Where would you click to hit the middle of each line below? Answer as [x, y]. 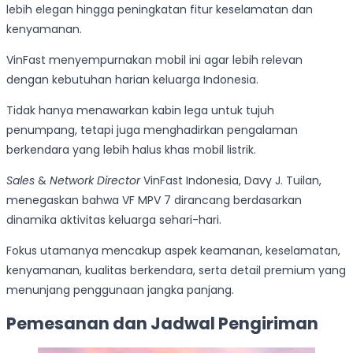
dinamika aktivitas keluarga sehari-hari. [114, 220]
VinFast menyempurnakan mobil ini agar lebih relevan [154, 60]
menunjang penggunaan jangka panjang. [120, 290]
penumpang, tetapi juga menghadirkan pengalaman [152, 130]
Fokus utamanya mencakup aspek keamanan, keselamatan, [173, 251]
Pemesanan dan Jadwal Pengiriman [162, 324]
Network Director [95, 181]
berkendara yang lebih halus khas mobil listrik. [131, 150]
